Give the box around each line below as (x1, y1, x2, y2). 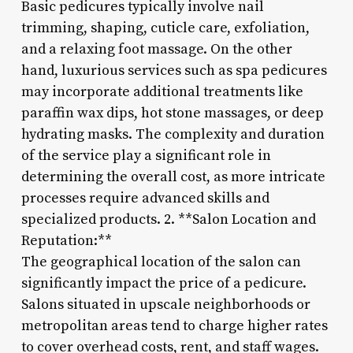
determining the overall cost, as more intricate (20, 167, 325, 186)
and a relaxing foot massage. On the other (20, 39, 292, 58)
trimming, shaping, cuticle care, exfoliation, (20, 18, 310, 37)
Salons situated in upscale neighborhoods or (20, 295, 310, 314)
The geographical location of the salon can (20, 252, 301, 271)
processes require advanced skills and (20, 188, 269, 207)
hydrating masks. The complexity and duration (20, 124, 325, 143)
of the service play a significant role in (20, 146, 271, 165)
